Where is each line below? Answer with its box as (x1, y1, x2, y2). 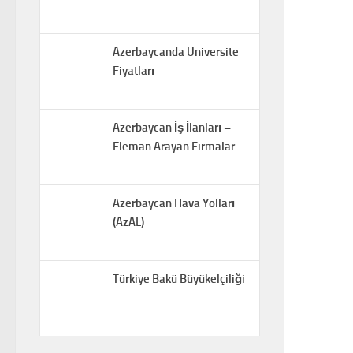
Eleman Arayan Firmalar (113, 139, 235, 154)
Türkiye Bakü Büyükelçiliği (113, 271, 245, 286)
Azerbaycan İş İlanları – (113, 120, 231, 135)
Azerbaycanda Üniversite (113, 44, 239, 59)
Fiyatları (113, 63, 154, 78)
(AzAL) (113, 214, 144, 229)
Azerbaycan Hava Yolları (113, 195, 235, 210)
